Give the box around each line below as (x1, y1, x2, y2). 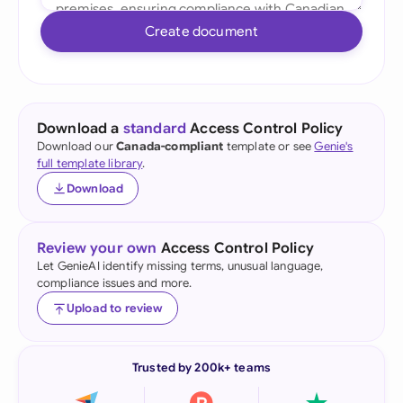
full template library (37, 156, 143, 171)
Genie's (314, 139, 354, 154)
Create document (144, 22, 259, 40)
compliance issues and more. (37, 275, 193, 291)
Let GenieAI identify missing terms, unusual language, (37, 258, 324, 273)
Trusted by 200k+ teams (132, 360, 271, 375)
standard (122, 120, 187, 138)
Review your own (37, 239, 157, 257)
